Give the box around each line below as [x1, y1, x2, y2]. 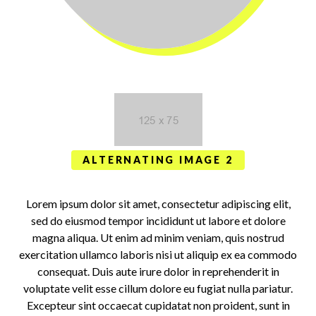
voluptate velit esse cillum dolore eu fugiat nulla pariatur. [23, 281, 293, 295]
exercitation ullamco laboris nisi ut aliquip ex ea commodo [19, 247, 297, 261]
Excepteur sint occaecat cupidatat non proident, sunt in [26, 298, 290, 312]
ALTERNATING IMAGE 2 [83, 153, 233, 166]
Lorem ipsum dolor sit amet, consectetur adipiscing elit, [25, 196, 291, 210]
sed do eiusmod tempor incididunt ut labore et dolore [30, 213, 286, 227]
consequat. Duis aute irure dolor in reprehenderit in [37, 264, 279, 278]
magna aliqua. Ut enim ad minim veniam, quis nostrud [32, 230, 284, 244]
